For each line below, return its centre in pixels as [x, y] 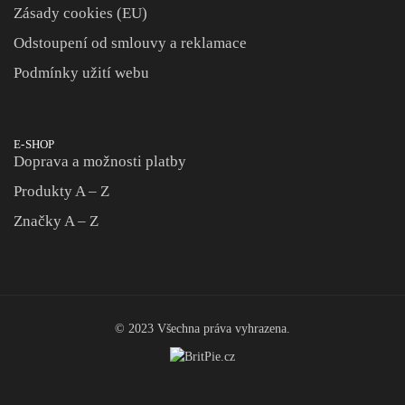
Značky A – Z [56, 221]
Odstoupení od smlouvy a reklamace [130, 42]
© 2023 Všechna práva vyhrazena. [202, 329]
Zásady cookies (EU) [80, 13]
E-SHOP [34, 144]
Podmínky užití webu [81, 72]
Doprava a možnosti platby [100, 161]
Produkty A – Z [61, 191]
